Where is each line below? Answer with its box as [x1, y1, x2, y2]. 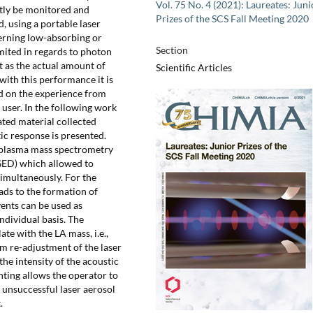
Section [155, 44, 188, 57]
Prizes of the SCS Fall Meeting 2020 [155, 13, 309, 25]
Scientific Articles [155, 61, 232, 74]
